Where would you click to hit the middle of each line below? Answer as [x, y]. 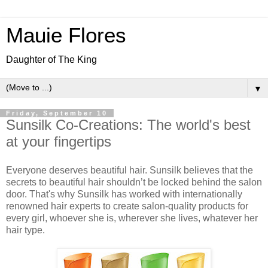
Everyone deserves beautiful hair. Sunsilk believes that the [130, 170]
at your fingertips [59, 141]
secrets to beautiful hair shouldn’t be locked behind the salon [134, 182]
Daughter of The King [51, 60]
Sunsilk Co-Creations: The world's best [128, 125]
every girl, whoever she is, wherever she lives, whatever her [132, 218]
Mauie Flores [66, 35]
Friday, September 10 [57, 113]
